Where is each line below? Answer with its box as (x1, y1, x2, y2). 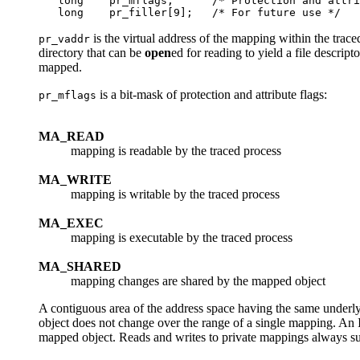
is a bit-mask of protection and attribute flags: (96, 88, 327, 102)
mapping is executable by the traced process (71, 231, 292, 245)
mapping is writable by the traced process (71, 187, 280, 202)
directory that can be (39, 46, 145, 60)
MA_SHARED (39, 260, 121, 274)
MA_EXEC (39, 216, 104, 231)
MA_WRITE (39, 173, 112, 187)
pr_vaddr (39, 33, 90, 46)
